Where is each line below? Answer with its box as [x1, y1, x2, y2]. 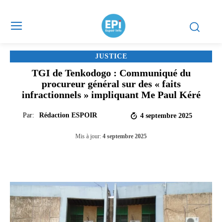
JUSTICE [95, 53, 127, 60]
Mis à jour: [75, 133, 101, 140]
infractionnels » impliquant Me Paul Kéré [21, 89, 201, 100]
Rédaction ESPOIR [39, 111, 97, 119]
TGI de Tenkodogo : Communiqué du [31, 67, 191, 78]
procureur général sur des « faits [41, 78, 181, 89]
